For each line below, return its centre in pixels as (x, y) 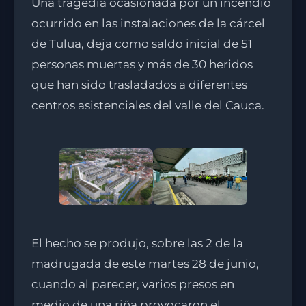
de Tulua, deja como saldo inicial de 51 (142, 43)
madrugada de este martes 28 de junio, (145, 263)
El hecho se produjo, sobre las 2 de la (137, 243)
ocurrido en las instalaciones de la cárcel (148, 23)
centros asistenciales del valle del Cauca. (148, 105)
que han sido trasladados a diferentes (139, 84)
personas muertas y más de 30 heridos (142, 64)
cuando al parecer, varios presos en (133, 284)
